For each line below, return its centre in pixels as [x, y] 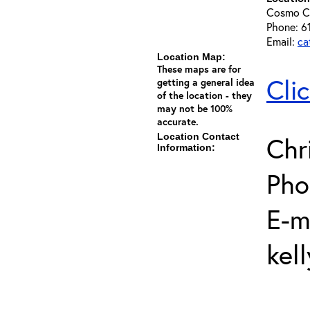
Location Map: [191, 57]
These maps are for [199, 69]
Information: [186, 147]
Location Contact [198, 136]
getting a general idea [206, 82]
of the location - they [204, 95]
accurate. [178, 121]
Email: [282, 41]
